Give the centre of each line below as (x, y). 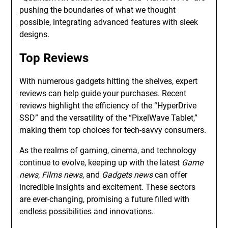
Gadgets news (127, 175)
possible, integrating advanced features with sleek (109, 22)
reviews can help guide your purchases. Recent (103, 93)
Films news (62, 175)
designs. (35, 34)
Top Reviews (54, 58)
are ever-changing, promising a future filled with (105, 199)
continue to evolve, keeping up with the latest (101, 163)
